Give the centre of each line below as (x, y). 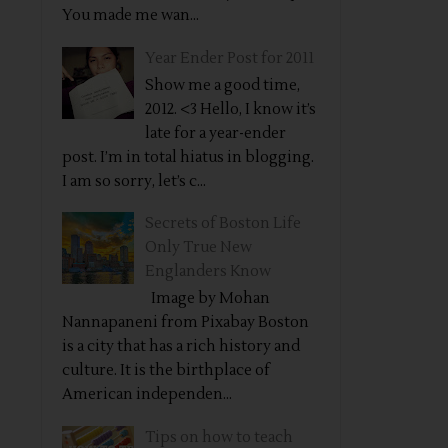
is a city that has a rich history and (181, 346)
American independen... (147, 394)
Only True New (198, 247)
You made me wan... (130, 15)
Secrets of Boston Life (223, 223)
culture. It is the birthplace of (166, 370)
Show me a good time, (222, 85)
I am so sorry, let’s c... (134, 181)
